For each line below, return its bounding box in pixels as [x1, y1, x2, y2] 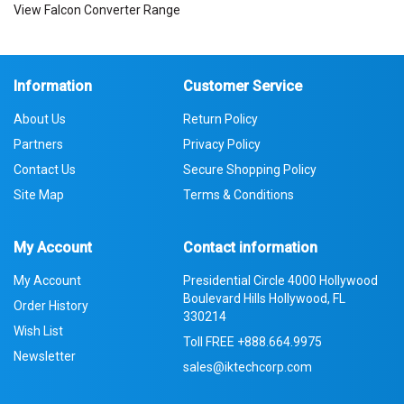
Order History [14, 298, 88, 313]
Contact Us [14, 162, 76, 177]
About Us [14, 112, 66, 126]
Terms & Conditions [183, 188, 295, 202]
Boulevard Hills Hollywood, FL [183, 291, 346, 306]
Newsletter [14, 349, 76, 363]
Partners [14, 137, 63, 151]
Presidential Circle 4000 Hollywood [183, 273, 379, 288]
